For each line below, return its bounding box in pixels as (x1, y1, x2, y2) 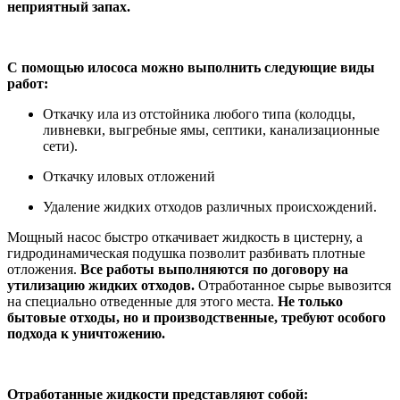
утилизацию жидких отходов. (7, 277, 195, 293)
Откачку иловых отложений (43, 168, 215, 184)
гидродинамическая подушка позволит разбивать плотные (7, 245, 365, 261)
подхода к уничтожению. (7, 325, 165, 341)
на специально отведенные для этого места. (7, 293, 278, 309)
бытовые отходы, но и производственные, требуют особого (7, 309, 386, 325)
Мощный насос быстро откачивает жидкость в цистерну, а (7, 229, 362, 245)
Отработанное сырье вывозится (195, 277, 391, 293)
